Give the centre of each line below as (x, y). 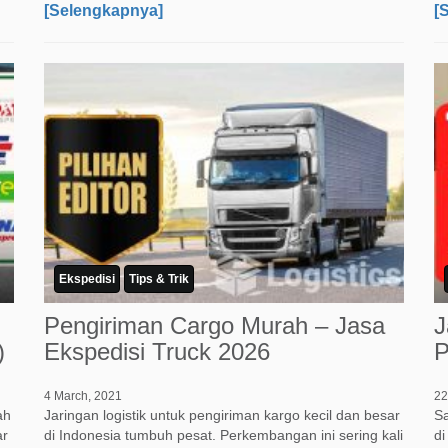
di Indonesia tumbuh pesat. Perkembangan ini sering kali (223, 435)
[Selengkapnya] (103, 11)
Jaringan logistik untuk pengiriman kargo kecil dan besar (222, 415)
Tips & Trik (159, 279)
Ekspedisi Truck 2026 (157, 352)
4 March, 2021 (83, 396)
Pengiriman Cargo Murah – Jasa (214, 326)
